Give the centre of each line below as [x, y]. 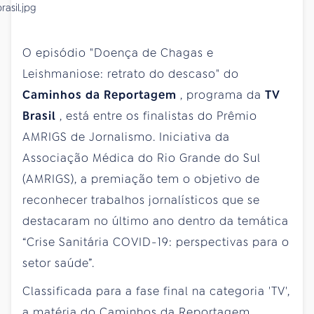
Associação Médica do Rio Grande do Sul [142, 158]
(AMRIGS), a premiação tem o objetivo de [141, 179]
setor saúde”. [59, 263]
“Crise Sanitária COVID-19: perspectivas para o [156, 242]
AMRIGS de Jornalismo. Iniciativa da [126, 137]
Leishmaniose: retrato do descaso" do [131, 74]
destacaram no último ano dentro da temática [156, 221]
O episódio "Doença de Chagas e [118, 53]
